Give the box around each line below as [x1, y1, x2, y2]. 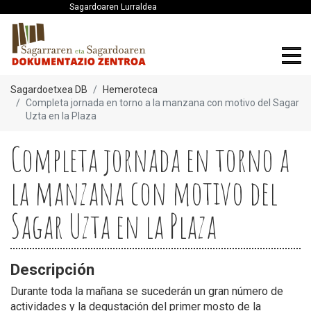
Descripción [10, 260, 94, 278]
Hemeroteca [103, 83, 158, 95]
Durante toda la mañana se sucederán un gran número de [10, 284, 283, 298]
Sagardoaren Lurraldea [69, 2, 157, 12]
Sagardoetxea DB [10, 83, 87, 95]
